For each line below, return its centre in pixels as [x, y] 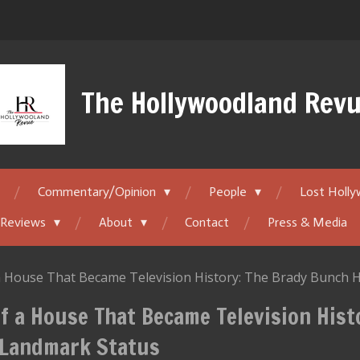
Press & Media [308, 222]
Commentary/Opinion [98, 192]
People [229, 192]
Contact [207, 222]
